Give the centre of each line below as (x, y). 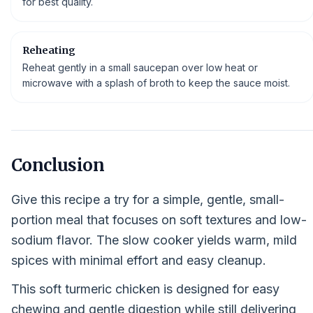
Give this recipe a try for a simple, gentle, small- (148, 199)
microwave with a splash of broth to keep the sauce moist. (156, 83)
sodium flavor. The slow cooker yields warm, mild (154, 240)
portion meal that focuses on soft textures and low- (159, 220)
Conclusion (58, 165)
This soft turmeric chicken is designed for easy (145, 289)
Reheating (49, 50)
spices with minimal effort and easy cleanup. (139, 260)
